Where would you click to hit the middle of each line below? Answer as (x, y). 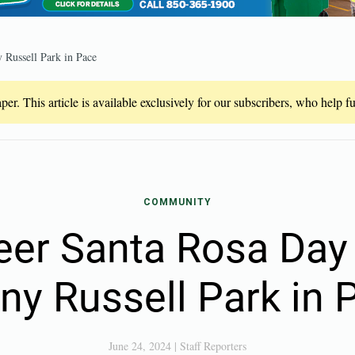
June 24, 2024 (140, 346)
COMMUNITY (177, 202)
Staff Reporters (213, 346)
